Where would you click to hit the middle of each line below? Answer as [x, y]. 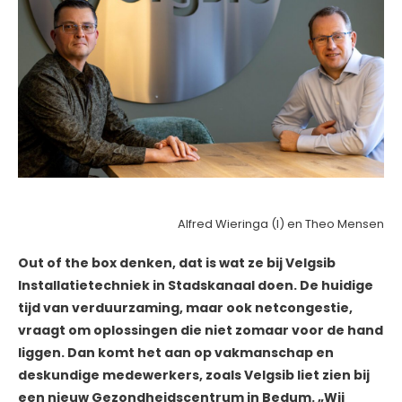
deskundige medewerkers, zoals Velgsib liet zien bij [194, 376]
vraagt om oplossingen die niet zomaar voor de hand [201, 331]
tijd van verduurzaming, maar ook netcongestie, [185, 308]
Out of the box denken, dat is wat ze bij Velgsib [177, 263]
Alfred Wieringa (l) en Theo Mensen [281, 224]
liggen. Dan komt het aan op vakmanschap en [176, 353]
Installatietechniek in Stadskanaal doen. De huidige [196, 286]
